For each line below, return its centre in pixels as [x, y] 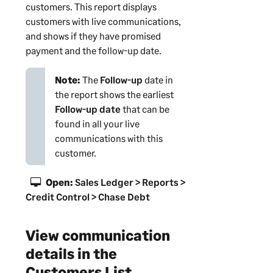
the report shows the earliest [114, 94]
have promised [129, 36]
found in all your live [97, 124]
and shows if [52, 36]
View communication [97, 235]
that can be [145, 109]
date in [158, 80]
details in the [71, 253]
